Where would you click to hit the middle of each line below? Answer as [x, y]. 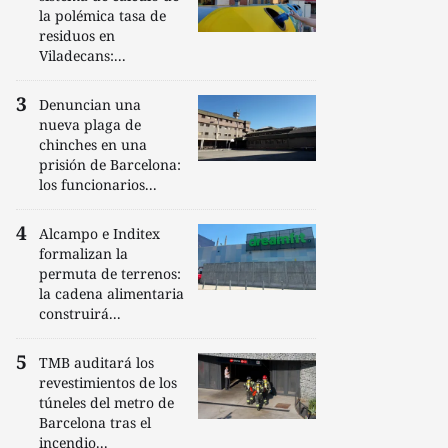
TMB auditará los [96, 362]
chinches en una [93, 144]
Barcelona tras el [95, 422]
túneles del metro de [106, 402]
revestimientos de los [108, 382]
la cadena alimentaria [111, 293]
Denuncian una [90, 104]
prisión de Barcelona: [110, 164]
